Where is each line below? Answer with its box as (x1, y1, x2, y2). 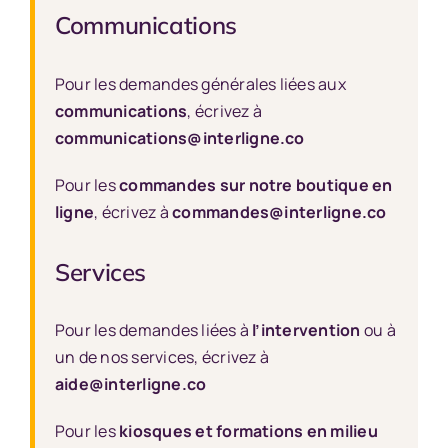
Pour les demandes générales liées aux (54, 72, 346, 95)
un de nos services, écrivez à (54, 346, 269, 369)
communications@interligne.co (54, 126, 305, 149)
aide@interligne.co (54, 373, 207, 396)
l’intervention (252, 319, 361, 342)
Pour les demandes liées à (54, 319, 253, 342)
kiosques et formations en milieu (119, 420, 378, 443)
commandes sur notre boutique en (119, 173, 393, 196)
